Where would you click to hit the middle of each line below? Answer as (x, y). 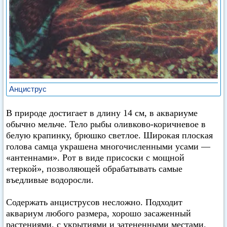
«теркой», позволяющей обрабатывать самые (94, 169)
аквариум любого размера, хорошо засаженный (99, 213)
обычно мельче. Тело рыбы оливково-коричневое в (106, 124)
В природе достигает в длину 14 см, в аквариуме (102, 113)
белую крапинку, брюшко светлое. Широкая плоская (109, 135)
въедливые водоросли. (50, 180)
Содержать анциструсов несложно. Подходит (94, 202)
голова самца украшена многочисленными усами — (108, 146)
